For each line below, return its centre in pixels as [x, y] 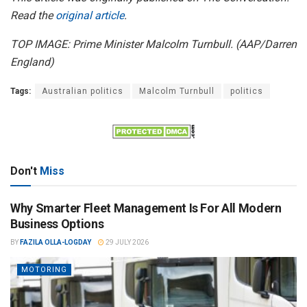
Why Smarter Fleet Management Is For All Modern [146, 208]
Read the [33, 16]
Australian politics [83, 91]
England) [32, 62]
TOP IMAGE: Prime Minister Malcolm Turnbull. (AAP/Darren [153, 45]
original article [90, 16]
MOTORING [44, 269]
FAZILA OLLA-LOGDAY [56, 242]
